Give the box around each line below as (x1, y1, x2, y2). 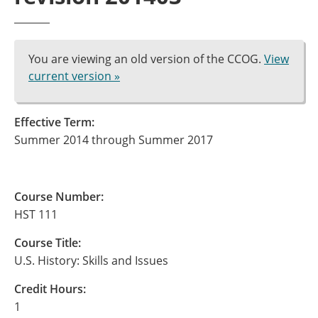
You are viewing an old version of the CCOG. (28, 51, 264, 67)
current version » (28, 68, 120, 84)
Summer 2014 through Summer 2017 (14, 132, 213, 148)
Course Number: (14, 189, 104, 204)
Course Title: (14, 235, 81, 251)
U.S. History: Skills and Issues (14, 253, 168, 268)
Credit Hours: (14, 281, 86, 297)
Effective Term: (14, 114, 94, 130)
